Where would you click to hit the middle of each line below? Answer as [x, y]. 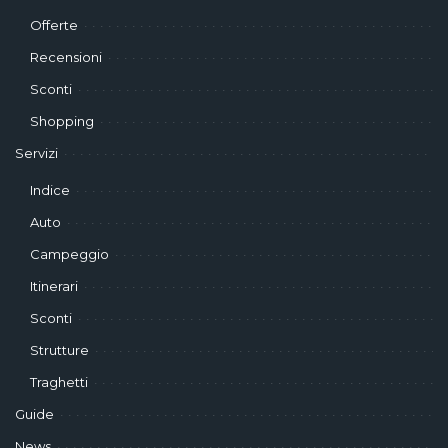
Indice [50, 190]
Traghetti [59, 382]
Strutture [59, 350]
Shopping [62, 121]
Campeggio [69, 254]
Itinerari [54, 286]
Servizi [36, 153]
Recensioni [66, 57]
